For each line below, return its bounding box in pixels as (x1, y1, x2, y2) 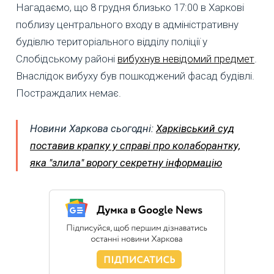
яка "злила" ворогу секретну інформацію (30, 157, 222, 169)
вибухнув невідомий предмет (117, 53, 254, 65)
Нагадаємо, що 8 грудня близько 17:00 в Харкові (16, 1, 244, 14)
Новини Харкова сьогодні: (30, 122, 156, 135)
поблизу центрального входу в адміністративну (16, 18, 239, 31)
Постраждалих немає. (16, 87, 121, 100)
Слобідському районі (16, 53, 117, 65)
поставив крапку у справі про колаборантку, (30, 139, 240, 152)
